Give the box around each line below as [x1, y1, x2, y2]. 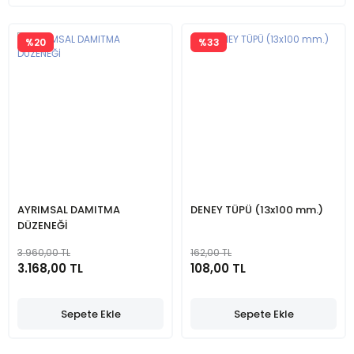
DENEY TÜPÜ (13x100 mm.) [190, 202, 323, 217]
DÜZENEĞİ [17, 218, 67, 233]
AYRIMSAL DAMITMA [17, 202, 120, 217]
